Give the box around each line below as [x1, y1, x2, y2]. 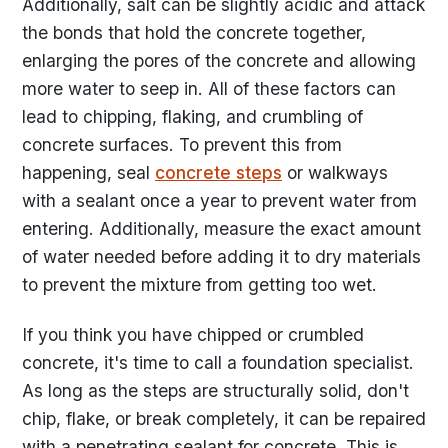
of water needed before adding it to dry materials [22, 245, 421, 267]
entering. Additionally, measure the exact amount [22, 217, 421, 239]
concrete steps [155, 161, 282, 183]
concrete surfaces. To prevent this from [22, 133, 342, 155]
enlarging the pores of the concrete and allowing [22, 49, 416, 71]
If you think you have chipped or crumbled [22, 324, 364, 346]
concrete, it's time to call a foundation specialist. [22, 352, 414, 374]
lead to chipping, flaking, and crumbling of [22, 105, 363, 127]
